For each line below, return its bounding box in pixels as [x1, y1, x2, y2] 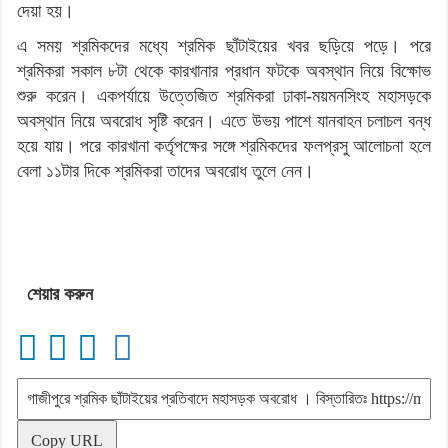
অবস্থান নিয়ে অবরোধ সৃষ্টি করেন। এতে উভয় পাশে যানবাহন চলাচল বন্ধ [17, 110, 431, 131]
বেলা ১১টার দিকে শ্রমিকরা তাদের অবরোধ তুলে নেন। [17, 160, 314, 181]
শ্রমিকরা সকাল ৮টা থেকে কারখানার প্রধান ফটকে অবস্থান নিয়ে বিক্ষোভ [17, 60, 431, 81]
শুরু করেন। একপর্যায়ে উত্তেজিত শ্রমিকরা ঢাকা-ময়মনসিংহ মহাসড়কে [17, 85, 431, 106]
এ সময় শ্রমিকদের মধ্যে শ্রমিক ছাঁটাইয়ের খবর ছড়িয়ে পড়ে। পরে [17, 35, 431, 56]
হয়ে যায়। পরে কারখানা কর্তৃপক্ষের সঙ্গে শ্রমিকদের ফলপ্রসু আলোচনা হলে [17, 135, 431, 156]
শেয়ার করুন [27, 283, 93, 304]
